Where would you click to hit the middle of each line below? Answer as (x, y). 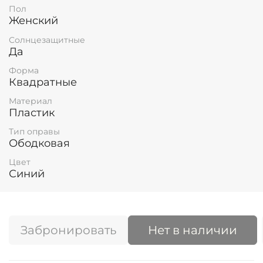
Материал (31, 101)
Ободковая (39, 144)
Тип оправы (34, 132)
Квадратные (43, 82)
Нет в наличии (193, 230)
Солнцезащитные (47, 40)
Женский (33, 21)
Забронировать (68, 230)
